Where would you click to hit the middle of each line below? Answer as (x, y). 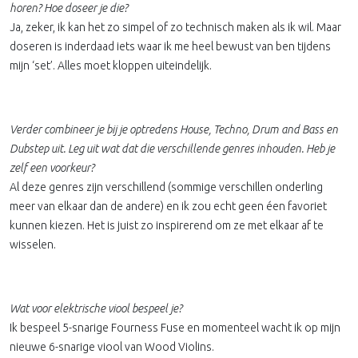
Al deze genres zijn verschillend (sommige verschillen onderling (166, 187)
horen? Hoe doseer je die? (70, 8)
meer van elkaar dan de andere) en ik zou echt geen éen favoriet (168, 206)
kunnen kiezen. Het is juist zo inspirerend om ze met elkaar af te (167, 225)
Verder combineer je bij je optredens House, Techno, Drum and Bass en (174, 129)
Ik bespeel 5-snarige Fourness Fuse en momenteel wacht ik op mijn (175, 328)
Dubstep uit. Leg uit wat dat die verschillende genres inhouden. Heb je (172, 149)
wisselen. (33, 245)
